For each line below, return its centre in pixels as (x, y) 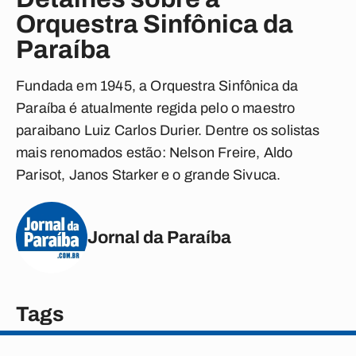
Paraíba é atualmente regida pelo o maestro (156, 108)
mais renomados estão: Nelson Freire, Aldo (155, 153)
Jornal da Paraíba (159, 237)
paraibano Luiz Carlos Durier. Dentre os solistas (168, 130)
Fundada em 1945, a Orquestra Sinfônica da (157, 86)
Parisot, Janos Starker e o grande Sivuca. (149, 175)
